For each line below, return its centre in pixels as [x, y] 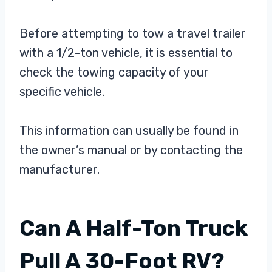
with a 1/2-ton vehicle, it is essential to [126, 53]
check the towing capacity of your [114, 72]
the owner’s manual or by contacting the [131, 150]
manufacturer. [61, 169]
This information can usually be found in [129, 130]
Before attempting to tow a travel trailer [133, 33]
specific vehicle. [62, 91]
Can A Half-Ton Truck [134, 228]
